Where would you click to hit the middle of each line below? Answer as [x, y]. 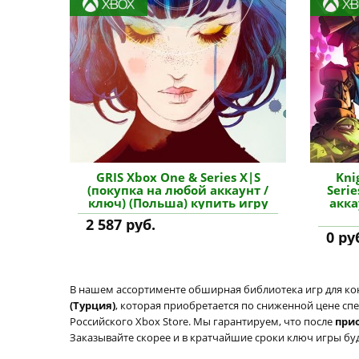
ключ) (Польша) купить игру [178, 203]
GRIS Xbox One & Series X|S [178, 177]
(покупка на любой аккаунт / [178, 190]
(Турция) [93, 305]
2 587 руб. [121, 224]
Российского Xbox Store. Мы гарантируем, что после [202, 321]
